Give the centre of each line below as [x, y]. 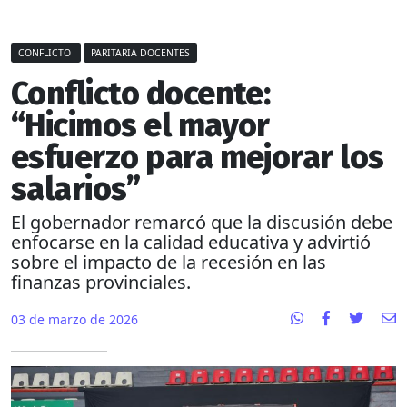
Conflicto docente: [141, 94]
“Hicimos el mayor [140, 126]
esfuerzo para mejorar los [198, 158]
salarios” [76, 189]
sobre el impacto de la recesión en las [169, 263]
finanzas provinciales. [101, 283]
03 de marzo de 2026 [74, 320]
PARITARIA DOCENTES [140, 53]
